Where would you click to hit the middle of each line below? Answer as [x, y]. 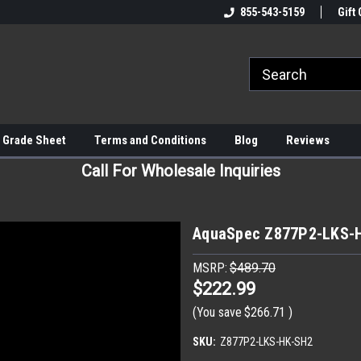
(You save [217, 312]
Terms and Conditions [150, 140]
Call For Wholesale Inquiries [180, 171]
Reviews [308, 140]
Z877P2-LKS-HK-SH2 [266, 341]
